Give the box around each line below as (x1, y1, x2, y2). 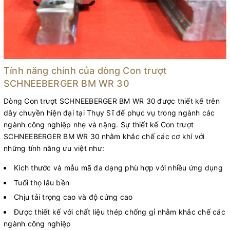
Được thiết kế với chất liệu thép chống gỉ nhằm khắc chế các (14, 207, 225, 216)
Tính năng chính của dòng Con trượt (4, 65, 167, 76)
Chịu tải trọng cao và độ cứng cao (14, 193, 133, 202)
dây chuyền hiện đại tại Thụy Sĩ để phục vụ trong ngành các (4, 108, 215, 117)
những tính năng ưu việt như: (4, 143, 107, 152)
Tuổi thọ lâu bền (14, 178, 69, 187)
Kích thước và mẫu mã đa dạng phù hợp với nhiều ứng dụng (14, 163, 223, 172)
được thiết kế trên (157, 96, 220, 105)
